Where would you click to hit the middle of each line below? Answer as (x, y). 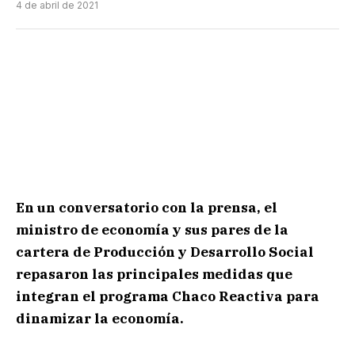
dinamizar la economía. (100, 319)
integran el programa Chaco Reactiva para (168, 297)
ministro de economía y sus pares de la (152, 230)
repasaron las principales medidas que (154, 275)
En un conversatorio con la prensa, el (147, 208)
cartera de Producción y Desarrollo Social (165, 252)
